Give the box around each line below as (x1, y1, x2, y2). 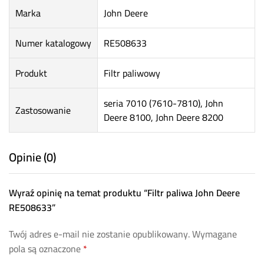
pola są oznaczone (9, 240, 83, 258)
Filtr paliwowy (104, 64, 160, 82)
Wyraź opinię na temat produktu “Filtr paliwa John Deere (9, 184, 240, 202)
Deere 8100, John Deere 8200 (104, 108, 223, 127)
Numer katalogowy (15, 34, 91, 52)
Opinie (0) (9, 146, 56, 169)
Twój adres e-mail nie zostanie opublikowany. (9, 225, 190, 243)
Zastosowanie (15, 101, 71, 120)
